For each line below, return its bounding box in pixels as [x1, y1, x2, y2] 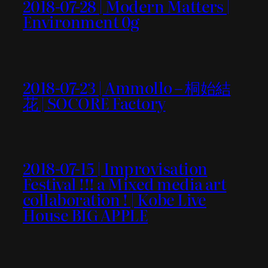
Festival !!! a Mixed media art [23, 171, 227, 195]
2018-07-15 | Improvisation [23, 156, 208, 179]
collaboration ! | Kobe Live [23, 187, 206, 211]
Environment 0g [23, 10, 139, 33]
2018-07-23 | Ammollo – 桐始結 [23, 75, 231, 99]
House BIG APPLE [23, 202, 148, 226]
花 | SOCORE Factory [23, 90, 166, 114]
